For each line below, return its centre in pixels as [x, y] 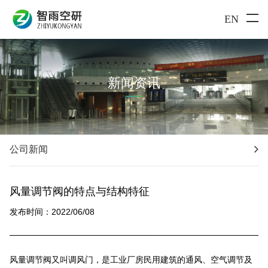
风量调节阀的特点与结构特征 [80, 192]
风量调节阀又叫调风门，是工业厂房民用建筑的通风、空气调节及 [131, 261]
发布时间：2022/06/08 [52, 213]
